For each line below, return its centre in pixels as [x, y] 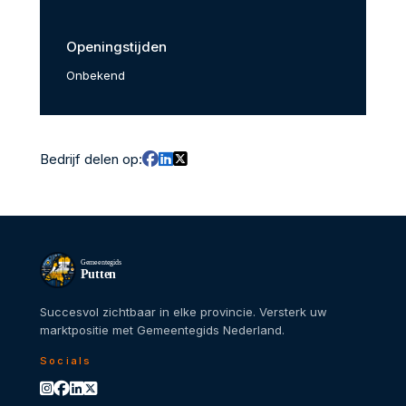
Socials [66, 360]
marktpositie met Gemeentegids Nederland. [162, 329]
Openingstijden [116, 47]
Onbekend [95, 75]
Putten [98, 274]
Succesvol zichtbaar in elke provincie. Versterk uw [184, 311]
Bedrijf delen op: [91, 159]
